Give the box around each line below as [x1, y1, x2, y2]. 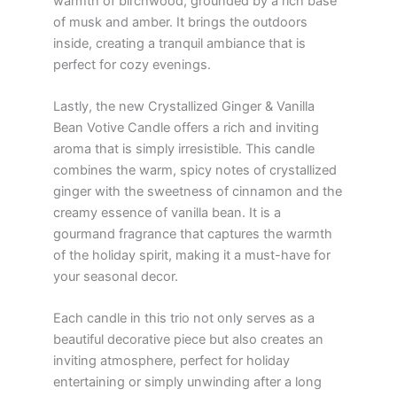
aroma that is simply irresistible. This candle [53, 140, 315, 157]
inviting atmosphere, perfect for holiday [53, 353, 290, 370]
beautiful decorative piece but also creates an [53, 331, 323, 348]
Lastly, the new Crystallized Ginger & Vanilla [53, 97, 315, 114]
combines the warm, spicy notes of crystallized [53, 161, 337, 178]
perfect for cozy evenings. [53, 56, 211, 73]
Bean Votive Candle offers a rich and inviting [53, 119, 319, 136]
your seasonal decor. [53, 268, 178, 284]
